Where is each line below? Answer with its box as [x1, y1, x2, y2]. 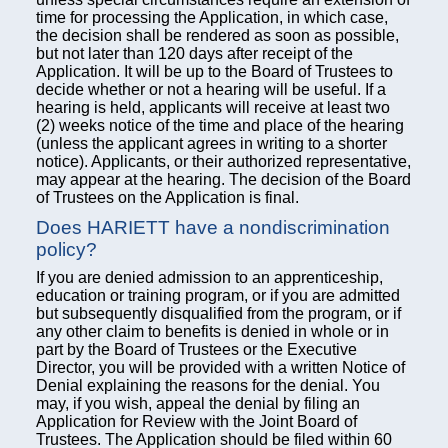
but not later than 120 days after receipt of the [36, 45, 353, 62]
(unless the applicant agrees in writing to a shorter [36, 135, 387, 152]
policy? [36, 239, 97, 260]
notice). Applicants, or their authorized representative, [36, 153, 411, 170]
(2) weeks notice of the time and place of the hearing [36, 117, 404, 134]
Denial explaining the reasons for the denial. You [36, 377, 380, 394]
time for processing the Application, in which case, [36, 9, 388, 26]
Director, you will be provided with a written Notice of [36, 359, 405, 376]
